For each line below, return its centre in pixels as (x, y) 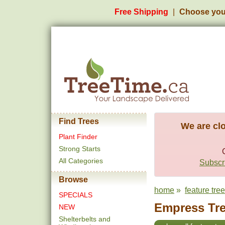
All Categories (81, 161)
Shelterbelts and (85, 219)
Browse (73, 180)
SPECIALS (76, 195)
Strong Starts (80, 149)
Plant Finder (78, 137)
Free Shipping (141, 12)
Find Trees (79, 121)
